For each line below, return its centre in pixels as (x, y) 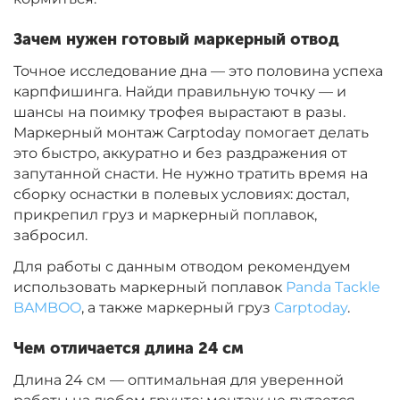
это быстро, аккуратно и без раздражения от (180, 154)
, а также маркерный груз (178, 308)
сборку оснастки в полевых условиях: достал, (181, 195)
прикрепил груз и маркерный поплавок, (165, 215)
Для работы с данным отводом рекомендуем (182, 267)
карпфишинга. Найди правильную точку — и (180, 92)
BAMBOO (47, 308)
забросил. (52, 236)
